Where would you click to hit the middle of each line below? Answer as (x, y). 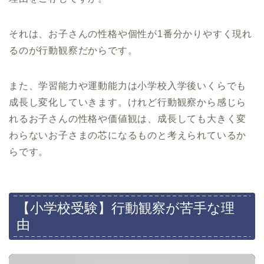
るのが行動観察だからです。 (73, 51)
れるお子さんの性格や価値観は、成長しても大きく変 (128, 119)
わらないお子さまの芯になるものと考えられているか (128, 136)
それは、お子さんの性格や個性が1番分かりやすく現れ (131, 34)
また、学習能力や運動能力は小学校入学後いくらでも (128, 86)
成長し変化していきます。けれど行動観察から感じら (128, 103)
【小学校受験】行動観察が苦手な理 (126, 208)
